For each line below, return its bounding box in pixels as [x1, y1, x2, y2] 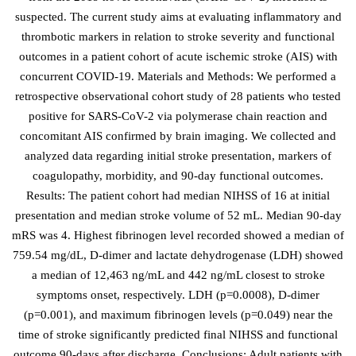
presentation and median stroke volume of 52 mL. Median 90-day [14, 209, 342, 222]
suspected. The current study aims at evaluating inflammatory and [14, 10, 342, 23]
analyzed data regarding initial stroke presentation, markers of [25, 149, 331, 162]
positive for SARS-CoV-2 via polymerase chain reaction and [29, 110, 327, 122]
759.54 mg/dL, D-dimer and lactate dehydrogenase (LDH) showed [13, 249, 343, 261]
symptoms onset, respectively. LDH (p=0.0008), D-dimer [37, 288, 319, 301]
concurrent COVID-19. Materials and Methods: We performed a [20, 70, 336, 83]
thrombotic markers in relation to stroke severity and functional [21, 30, 335, 43]
